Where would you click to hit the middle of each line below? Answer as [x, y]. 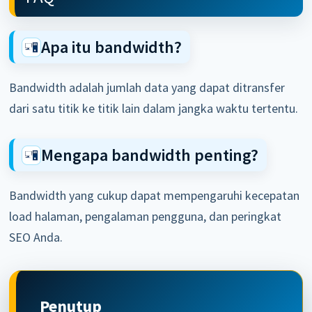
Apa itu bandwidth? [112, 47]
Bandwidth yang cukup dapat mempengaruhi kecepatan [155, 196]
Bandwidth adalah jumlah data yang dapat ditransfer [147, 88]
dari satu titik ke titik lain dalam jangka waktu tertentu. [154, 109]
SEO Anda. [36, 237]
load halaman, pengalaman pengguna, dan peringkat [146, 217]
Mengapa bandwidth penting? [150, 155]
